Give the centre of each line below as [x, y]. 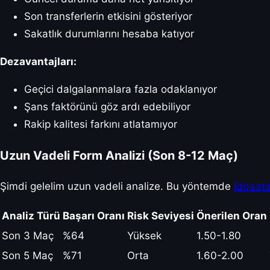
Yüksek [144, 235]
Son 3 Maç [28, 235]
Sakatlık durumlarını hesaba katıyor [109, 33]
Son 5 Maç [27, 255]
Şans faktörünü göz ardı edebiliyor [107, 106]
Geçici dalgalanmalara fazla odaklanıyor [121, 89]
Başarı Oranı [94, 215]
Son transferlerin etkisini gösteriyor [108, 16]
